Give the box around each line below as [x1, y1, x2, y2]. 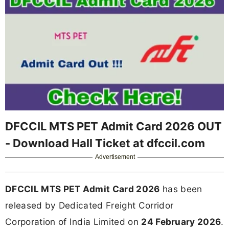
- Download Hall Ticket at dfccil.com [5, 136, 205, 150]
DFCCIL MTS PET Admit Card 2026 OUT [5, 119, 222, 133]
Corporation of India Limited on [5, 216, 142, 227]
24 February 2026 [141, 216, 221, 227]
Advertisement [95, 153, 135, 161]
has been [159, 183, 202, 194]
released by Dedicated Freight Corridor [5, 199, 174, 211]
